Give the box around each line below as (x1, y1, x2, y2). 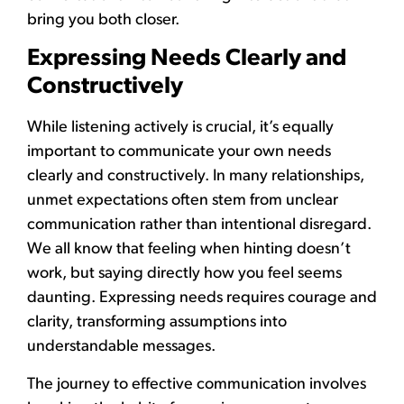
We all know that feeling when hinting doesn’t (27, 241, 351, 259)
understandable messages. (27, 338, 216, 356)
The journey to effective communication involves (27, 375, 366, 393)
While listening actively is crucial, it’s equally (27, 119, 334, 137)
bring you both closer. (27, 11, 179, 29)
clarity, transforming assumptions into (27, 314, 287, 332)
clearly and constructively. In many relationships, (27, 168, 364, 186)
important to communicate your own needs (27, 143, 331, 161)
